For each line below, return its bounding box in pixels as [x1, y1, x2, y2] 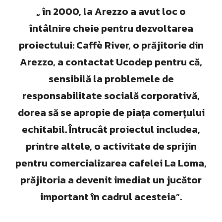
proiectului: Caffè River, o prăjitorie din [18, 38, 204, 53]
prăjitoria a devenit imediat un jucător [20, 172, 202, 187]
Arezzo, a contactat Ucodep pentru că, [20, 55, 202, 69]
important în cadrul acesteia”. [40, 189, 182, 204]
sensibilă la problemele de [48, 71, 174, 86]
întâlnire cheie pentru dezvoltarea [29, 21, 193, 36]
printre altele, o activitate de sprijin [25, 139, 197, 154]
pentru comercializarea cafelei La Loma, [15, 156, 207, 170]
